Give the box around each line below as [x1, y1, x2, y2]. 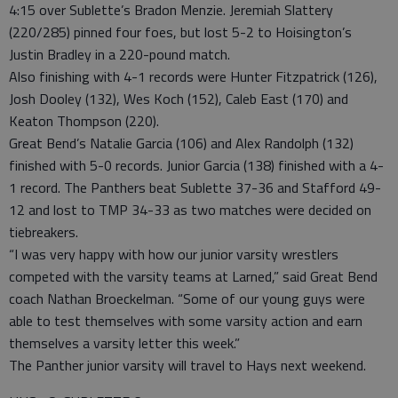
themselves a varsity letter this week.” [9, 332, 240, 354]
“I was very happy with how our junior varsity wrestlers [9, 243, 338, 266]
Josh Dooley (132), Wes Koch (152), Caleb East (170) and [9, 88, 348, 110]
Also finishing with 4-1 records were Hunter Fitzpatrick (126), [9, 66, 378, 88]
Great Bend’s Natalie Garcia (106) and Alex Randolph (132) [9, 132, 354, 155]
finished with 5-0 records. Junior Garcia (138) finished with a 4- [9, 155, 384, 177]
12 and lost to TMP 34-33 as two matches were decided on [9, 199, 371, 221]
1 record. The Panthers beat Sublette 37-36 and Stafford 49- [9, 177, 381, 199]
